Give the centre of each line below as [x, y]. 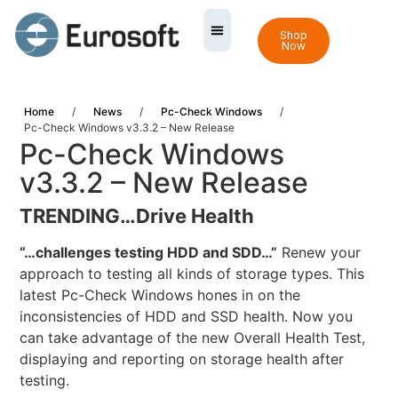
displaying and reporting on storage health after [182, 359]
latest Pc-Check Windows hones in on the [160, 295]
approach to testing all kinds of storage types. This [192, 274]
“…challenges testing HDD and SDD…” [149, 253]
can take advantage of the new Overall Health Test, [193, 338]
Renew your [319, 253]
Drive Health [195, 216]
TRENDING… [78, 216]
